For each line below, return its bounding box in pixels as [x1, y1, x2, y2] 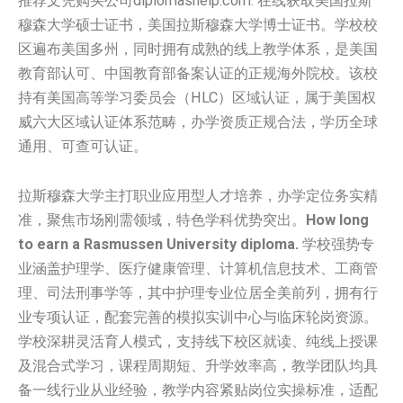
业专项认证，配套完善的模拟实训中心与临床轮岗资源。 [18, 309, 378, 327]
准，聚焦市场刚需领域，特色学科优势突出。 [18, 211, 306, 229]
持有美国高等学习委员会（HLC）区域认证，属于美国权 [18, 88, 376, 106]
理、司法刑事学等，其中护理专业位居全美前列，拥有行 [18, 284, 378, 302]
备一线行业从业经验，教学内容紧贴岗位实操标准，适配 [18, 381, 378, 399]
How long [306, 211, 369, 229]
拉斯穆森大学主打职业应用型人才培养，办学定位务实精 [18, 187, 378, 205]
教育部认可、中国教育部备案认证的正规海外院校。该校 [18, 64, 378, 82]
